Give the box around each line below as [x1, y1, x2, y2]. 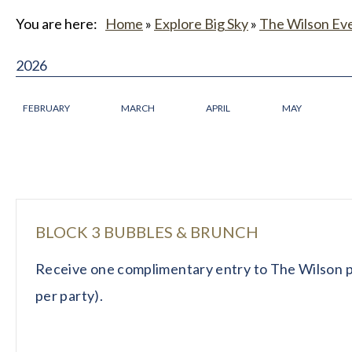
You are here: [16, 14, 97, 32]
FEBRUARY [23, 101, 70, 114]
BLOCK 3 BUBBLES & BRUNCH [35, 222, 258, 241]
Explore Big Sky [154, 14, 248, 32]
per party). [35, 286, 103, 304]
